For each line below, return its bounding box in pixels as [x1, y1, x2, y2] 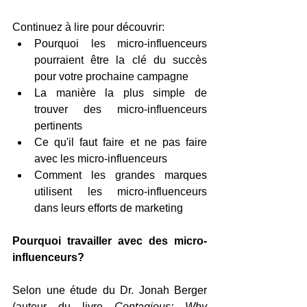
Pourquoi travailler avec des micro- [12, 234, 207, 247]
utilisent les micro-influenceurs [34, 185, 207, 197]
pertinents [34, 119, 82, 132]
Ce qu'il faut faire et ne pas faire [34, 136, 207, 148]
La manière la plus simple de [34, 86, 207, 99]
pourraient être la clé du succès [34, 53, 207, 66]
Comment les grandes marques [34, 169, 207, 181]
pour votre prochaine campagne [34, 70, 188, 82]
